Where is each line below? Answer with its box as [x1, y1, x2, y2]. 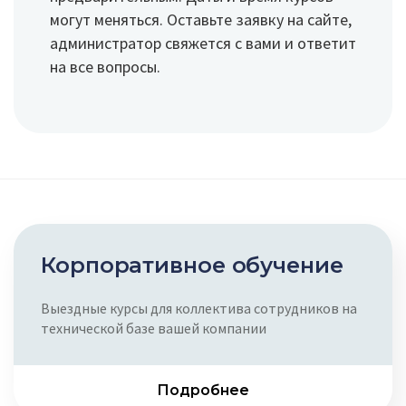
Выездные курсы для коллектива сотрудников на [41, 299, 357, 317]
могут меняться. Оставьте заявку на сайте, [50, 9, 352, 30]
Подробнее [157, 382, 249, 399]
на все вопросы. [50, 56, 160, 77]
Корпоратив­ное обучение [41, 252, 343, 278]
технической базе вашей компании [41, 319, 266, 337]
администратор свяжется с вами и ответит [50, 33, 356, 53]
